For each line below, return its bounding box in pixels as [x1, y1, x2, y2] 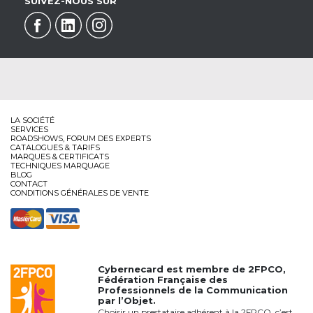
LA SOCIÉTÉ [10, 115, 54, 126]
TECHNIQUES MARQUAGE [10, 161, 110, 171]
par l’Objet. [98, 295, 156, 307]
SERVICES [10, 124, 48, 135]
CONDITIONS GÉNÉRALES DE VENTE [10, 188, 149, 198]
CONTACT [10, 179, 48, 189]
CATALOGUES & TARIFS [10, 143, 100, 153]
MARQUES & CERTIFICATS [10, 152, 109, 162]
